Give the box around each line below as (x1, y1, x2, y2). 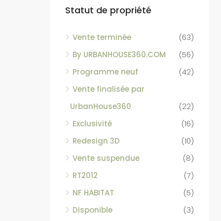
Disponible (73, 205, 112, 215)
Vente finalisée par (73, 84, 145, 94)
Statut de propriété (65, 4, 151, 16)
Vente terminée (73, 32, 131, 42)
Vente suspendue (73, 153, 140, 163)
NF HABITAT (73, 187, 114, 198)
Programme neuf (73, 67, 138, 77)
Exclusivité (73, 118, 112, 129)
